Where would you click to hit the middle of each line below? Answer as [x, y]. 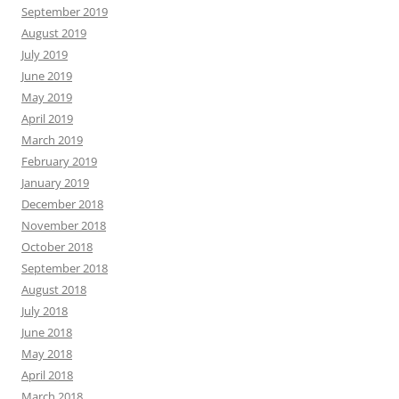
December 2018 [62, 204]
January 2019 [55, 182]
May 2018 [47, 353]
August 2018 [54, 289]
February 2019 [59, 161]
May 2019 [47, 97]
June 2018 [47, 332]
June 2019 [47, 75]
